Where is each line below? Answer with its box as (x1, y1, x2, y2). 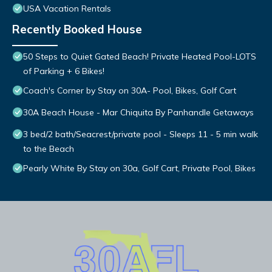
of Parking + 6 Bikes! (23, 66, 104, 77)
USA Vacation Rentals (23, 3, 111, 15)
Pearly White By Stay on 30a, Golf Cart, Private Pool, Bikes (23, 163, 256, 174)
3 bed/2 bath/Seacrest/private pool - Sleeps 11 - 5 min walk (23, 129, 258, 140)
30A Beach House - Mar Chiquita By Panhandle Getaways (23, 107, 254, 118)
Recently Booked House (12, 22, 142, 37)
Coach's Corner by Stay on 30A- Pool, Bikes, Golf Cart (23, 85, 236, 97)
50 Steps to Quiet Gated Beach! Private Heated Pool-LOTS (23, 51, 256, 63)
